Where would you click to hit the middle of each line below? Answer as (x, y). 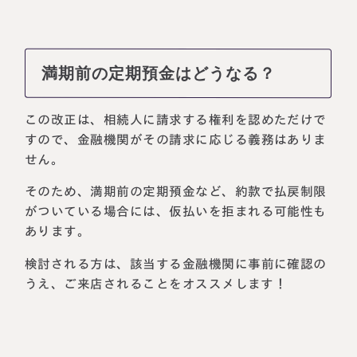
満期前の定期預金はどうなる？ (159, 73)
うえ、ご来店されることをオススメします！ (156, 284)
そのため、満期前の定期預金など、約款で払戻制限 (176, 192)
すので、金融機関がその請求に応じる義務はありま (176, 139)
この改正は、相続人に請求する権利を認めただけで (176, 119)
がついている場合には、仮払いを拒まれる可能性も (176, 212)
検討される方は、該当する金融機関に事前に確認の (176, 264)
